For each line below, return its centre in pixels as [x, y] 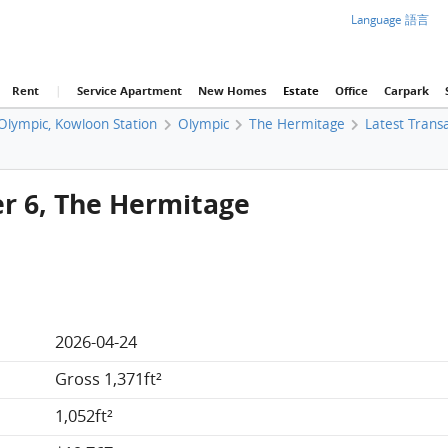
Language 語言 [390, 19]
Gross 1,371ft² [109, 379]
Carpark [406, 90]
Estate [300, 90]
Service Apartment [129, 90]
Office [351, 90]
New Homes [232, 90]
